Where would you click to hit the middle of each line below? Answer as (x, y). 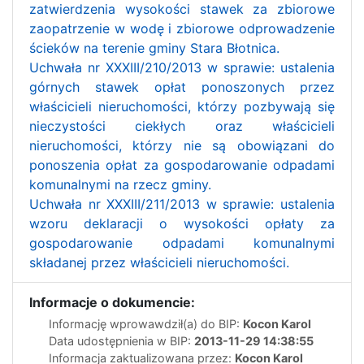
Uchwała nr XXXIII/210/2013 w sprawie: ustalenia (182, 67)
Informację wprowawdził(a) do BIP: (146, 323)
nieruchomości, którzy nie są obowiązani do (182, 145)
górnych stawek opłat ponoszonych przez (182, 87)
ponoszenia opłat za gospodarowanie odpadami (182, 165)
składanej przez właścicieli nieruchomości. (159, 262)
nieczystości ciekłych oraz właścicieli (182, 126)
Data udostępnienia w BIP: (121, 340)
